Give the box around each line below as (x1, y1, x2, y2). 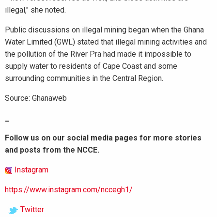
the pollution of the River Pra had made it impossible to (5, 49, 191, 59)
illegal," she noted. (5, 5, 66, 15)
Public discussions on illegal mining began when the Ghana (5, 25, 204, 34)
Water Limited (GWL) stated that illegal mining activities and (5, 37, 207, 46)
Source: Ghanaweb (5, 93, 67, 103)
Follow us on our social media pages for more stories (5, 133, 201, 142)
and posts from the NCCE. (5, 145, 99, 155)
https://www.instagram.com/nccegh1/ (5, 185, 133, 194)
